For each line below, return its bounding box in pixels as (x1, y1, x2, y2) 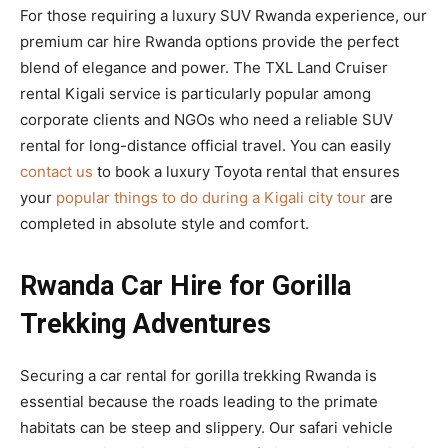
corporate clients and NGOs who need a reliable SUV (20, 110, 393, 130)
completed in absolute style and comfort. (20, 214, 309, 234)
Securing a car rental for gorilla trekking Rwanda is (20, 366, 377, 386)
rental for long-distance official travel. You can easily (20, 136, 391, 156)
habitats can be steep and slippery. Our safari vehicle (20, 418, 393, 438)
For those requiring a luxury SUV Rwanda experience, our (20, 6, 427, 26)
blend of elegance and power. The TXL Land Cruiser (20, 58, 388, 78)
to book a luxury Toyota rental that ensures (93, 162, 400, 182)
